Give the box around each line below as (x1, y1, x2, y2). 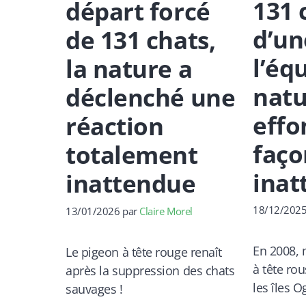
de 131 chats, (66, 23, 216, 56)
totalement (66, 138, 198, 171)
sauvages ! (66, 280, 123, 297)
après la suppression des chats (66, 262, 235, 279)
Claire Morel (139, 204, 193, 218)
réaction (66, 109, 164, 142)
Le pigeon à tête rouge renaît (66, 243, 222, 260)
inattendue (66, 167, 196, 199)
